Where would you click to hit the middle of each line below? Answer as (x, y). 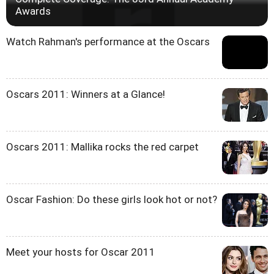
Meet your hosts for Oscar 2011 (81, 252)
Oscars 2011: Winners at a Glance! (86, 94)
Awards (33, 11)
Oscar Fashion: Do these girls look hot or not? (112, 200)
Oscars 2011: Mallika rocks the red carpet (102, 147)
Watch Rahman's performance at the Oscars (108, 42)
